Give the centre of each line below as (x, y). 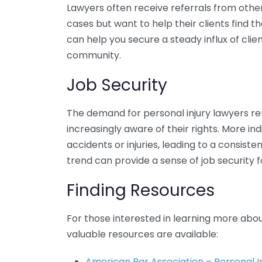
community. (94, 55)
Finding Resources (141, 190)
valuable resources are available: (142, 234)
